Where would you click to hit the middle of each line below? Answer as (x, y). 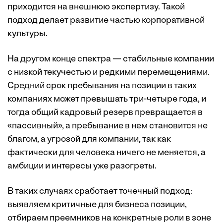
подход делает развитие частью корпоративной (106, 20)
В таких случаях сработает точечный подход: (100, 191)
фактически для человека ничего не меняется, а (107, 153)
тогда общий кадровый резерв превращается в (105, 112)
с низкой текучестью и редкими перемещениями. (109, 72)
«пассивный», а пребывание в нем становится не (108, 126)
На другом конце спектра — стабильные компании (111, 59)
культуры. (28, 34)
